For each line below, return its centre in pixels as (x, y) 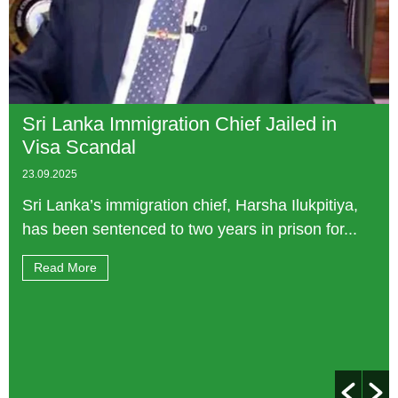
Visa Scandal (79, 147)
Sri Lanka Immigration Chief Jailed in (179, 124)
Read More (65, 268)
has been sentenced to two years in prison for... (190, 230)
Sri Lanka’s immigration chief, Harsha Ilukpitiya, (190, 206)
